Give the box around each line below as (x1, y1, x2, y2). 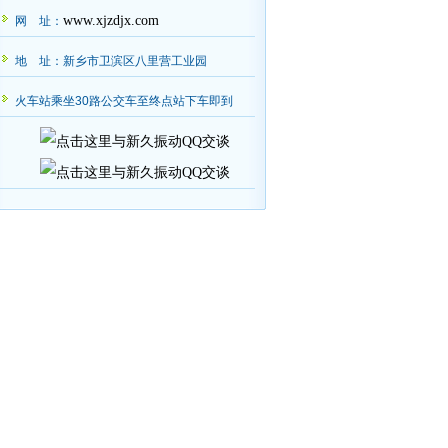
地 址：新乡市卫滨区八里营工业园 (15, 54, 207, 68)
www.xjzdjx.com (63, 13, 159, 28)
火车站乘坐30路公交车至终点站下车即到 (15, 94, 233, 108)
